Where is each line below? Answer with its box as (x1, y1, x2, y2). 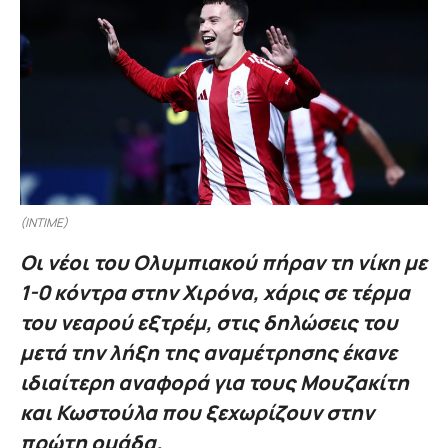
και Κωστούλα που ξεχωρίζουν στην (20, 399, 374, 427)
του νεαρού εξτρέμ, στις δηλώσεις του (20, 309, 398, 337)
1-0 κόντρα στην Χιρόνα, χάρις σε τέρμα (20, 279, 410, 307)
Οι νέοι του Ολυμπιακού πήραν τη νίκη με (20, 249, 427, 277)
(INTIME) (20, 214, 68, 232)
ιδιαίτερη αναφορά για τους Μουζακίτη (20, 369, 409, 397)
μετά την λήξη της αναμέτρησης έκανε (20, 339, 397, 367)
